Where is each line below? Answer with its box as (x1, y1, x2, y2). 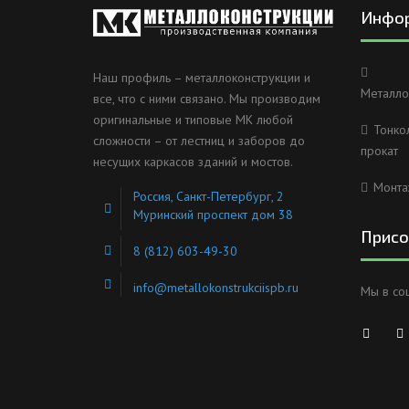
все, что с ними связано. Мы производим (93, 90, 320, 108)
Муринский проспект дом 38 (133, 206, 293, 224)
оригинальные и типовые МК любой (93, 111, 293, 129)
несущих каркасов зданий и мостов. (93, 153, 293, 171)
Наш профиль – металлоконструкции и (93, 69, 310, 87)
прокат (360, 142, 398, 160)
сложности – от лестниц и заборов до (93, 132, 305, 150)
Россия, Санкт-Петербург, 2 (133, 188, 284, 205)
